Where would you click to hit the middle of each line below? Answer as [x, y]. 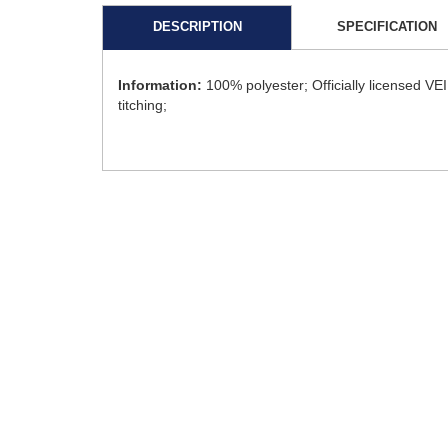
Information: [160, 85]
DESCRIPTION [197, 27]
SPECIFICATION [387, 27]
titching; [142, 105]
